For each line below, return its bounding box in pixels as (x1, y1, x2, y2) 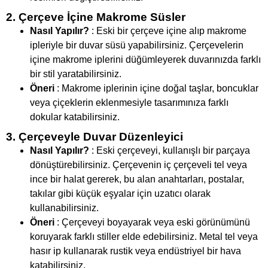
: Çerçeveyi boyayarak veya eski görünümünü (54, 217, 250, 228)
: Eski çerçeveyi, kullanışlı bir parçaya (89, 145, 250, 156)
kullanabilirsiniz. (30, 203, 99, 214)
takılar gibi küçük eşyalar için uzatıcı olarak (30, 188, 211, 199)
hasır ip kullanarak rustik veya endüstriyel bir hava (30, 246, 241, 257)
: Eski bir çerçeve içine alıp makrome (89, 26, 246, 36)
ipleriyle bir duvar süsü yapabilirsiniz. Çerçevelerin (30, 40, 243, 51)
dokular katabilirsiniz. (30, 112, 120, 123)
